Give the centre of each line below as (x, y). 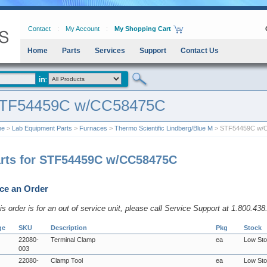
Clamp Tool (67, 260)
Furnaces (93, 128)
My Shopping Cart (143, 29)
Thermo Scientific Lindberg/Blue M (164, 128)
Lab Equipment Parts (42, 128)
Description (69, 228)
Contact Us (200, 51)
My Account (83, 29)
